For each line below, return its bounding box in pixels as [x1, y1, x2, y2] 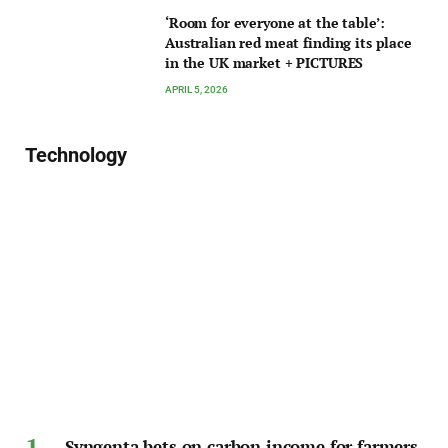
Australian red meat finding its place [165, 33, 412, 53]
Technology [25, 143, 127, 168]
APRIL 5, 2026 [165, 84, 228, 96]
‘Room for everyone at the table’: [165, 13, 385, 33]
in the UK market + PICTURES [165, 53, 364, 73]
